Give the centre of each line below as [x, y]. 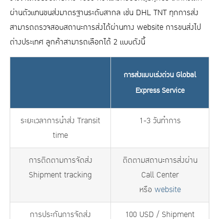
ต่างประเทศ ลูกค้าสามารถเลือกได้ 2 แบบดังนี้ [77, 42]
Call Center [160, 175]
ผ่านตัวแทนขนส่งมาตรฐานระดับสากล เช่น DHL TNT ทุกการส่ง [104, 12]
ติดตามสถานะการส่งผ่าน [160, 160]
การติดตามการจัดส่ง [60, 160]
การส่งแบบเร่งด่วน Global [160, 75]
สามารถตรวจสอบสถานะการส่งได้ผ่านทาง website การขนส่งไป [105, 27]
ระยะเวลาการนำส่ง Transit [60, 120]
